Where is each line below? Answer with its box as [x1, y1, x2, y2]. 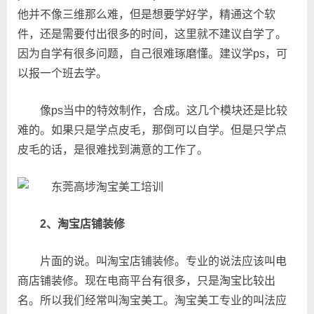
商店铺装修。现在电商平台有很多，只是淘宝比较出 [18, 275, 275, 287]
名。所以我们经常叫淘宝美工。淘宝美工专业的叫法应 [18, 294, 287, 306]
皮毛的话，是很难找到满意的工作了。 [18, 144, 208, 156]
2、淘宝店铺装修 [40, 218, 125, 230]
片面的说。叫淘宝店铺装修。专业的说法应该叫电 [40, 255, 287, 267]
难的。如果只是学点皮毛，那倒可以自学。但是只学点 [18, 124, 287, 136]
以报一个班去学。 [18, 67, 107, 79]
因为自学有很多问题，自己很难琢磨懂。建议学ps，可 [18, 48, 287, 60]
